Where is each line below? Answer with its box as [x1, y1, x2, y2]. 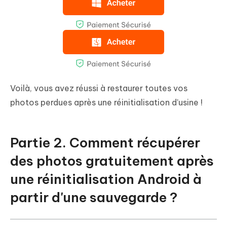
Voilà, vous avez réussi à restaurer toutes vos [10, 83, 187, 93]
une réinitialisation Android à [10, 170, 202, 187]
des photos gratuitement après [10, 152, 214, 169]
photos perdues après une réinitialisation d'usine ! [10, 97, 203, 107]
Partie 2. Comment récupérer [10, 134, 200, 151]
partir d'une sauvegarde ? [10, 188, 177, 206]
